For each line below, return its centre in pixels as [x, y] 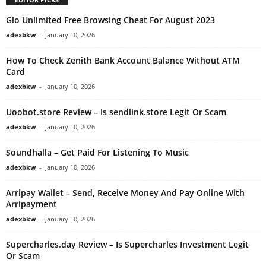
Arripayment [31, 204]
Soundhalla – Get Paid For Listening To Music [97, 153]
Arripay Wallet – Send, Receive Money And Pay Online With [125, 193]
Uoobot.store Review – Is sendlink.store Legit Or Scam [116, 112]
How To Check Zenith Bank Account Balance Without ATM [123, 61]
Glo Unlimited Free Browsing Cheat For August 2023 [110, 20]
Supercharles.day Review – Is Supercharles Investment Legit [127, 245]
